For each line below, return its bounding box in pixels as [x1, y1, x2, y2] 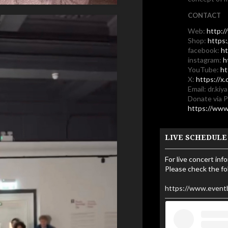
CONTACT [187, 11, 221, 19]
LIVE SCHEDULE [164, 133, 227, 141]
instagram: [187, 55, 223, 64]
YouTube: [187, 65, 220, 74]
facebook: [187, 45, 221, 54]
